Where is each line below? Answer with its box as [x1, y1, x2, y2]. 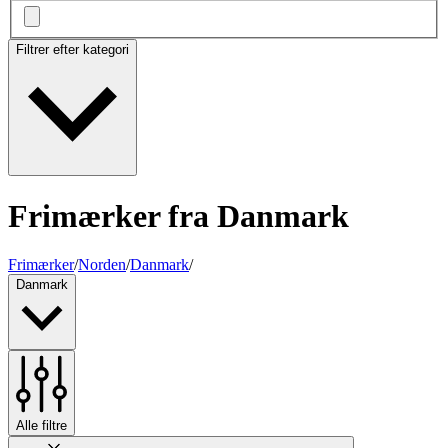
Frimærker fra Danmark [8, 197, 349, 234]
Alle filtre [16, 418, 67, 434]
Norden [78, 256, 126, 274]
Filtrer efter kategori [16, 42, 129, 58]
